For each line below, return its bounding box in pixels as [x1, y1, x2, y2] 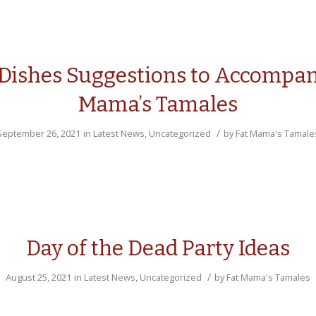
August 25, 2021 [6, 271, 71, 284]
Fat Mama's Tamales [226, 271, 310, 284]
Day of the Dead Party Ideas [26, 236, 290, 261]
